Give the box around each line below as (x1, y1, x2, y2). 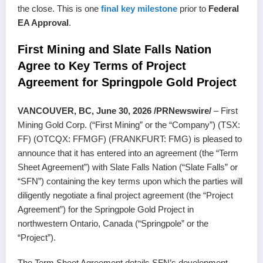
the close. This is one (18, 3, 101, 14)
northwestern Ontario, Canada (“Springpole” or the (18, 218, 208, 228)
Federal (208, 3, 239, 14)
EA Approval (18, 17, 69, 28)
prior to (177, 3, 208, 14)
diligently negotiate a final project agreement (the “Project (18, 190, 233, 200)
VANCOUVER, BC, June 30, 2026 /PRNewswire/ (18, 105, 211, 116)
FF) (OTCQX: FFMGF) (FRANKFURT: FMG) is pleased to (18, 133, 242, 144)
